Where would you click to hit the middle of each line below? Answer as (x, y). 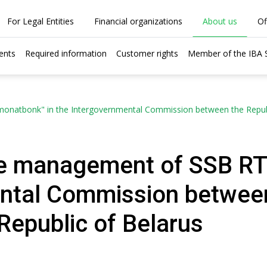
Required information (66, 53)
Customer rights (147, 53)
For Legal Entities (40, 21)
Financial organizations (138, 21)
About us (220, 21)
